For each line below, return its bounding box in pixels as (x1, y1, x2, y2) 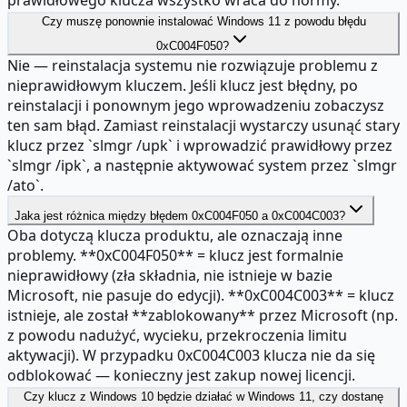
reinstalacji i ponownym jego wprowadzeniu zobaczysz (7, 94, 384, 115)
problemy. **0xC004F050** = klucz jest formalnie (7, 244, 343, 265)
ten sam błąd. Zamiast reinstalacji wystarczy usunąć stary (7, 114, 400, 135)
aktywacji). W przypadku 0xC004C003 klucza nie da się (7, 344, 375, 365)
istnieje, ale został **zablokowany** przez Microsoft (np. (7, 304, 398, 325)
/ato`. (7, 174, 44, 195)
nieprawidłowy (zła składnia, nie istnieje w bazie (7, 264, 333, 285)
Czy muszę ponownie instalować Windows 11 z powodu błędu (41, 14, 366, 28)
